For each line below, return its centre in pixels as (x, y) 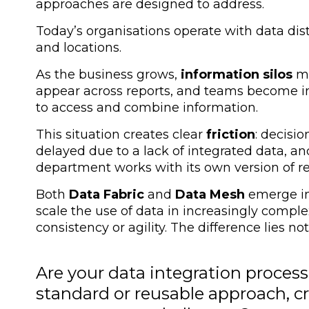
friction (229, 135)
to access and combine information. (147, 108)
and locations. (79, 48)
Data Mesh (210, 195)
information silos (235, 75)
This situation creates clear (119, 135)
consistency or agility (100, 228)
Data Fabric (107, 195)
